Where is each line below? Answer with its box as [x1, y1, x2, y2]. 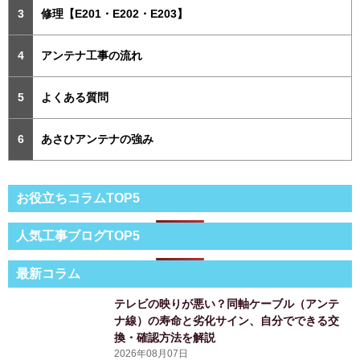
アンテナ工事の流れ [41, 49, 142, 63]
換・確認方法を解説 [114, 331, 216, 345]
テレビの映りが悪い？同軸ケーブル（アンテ [114, 297, 340, 311]
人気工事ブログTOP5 [16, 229, 140, 243]
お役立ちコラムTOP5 [16, 191, 140, 206]
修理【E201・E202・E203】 [41, 7, 188, 21]
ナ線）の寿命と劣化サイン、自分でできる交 [114, 314, 340, 328]
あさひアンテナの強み [41, 133, 153, 146]
